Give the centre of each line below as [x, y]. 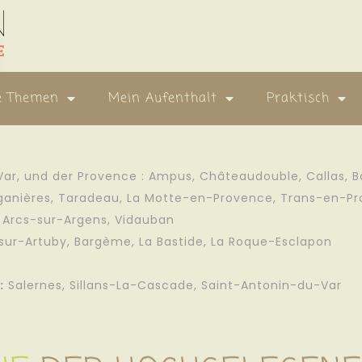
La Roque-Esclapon [271, 241]
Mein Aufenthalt [163, 98]
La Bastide [171, 241]
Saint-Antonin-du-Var [271, 285]
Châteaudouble [249, 176]
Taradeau [89, 198]
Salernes [35, 285]
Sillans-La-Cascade [132, 285]
